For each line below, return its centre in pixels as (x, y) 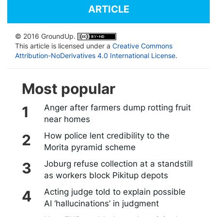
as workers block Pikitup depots (106, 175)
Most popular (69, 88)
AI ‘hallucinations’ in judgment (101, 203)
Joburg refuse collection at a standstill (118, 163)
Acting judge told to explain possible (115, 192)
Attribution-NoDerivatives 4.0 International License (95, 55)
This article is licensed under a (64, 46)
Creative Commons (142, 46)
